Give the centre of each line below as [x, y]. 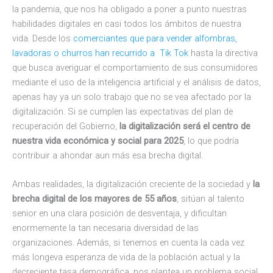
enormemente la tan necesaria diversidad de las [105, 228]
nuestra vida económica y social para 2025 [98, 140]
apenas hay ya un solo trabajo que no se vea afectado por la [132, 97]
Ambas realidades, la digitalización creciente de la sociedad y [133, 184]
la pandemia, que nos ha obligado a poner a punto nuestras [129, 9]
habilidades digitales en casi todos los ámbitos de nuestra [127, 23]
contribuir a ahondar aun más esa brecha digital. [108, 155]
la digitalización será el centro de [185, 126]
